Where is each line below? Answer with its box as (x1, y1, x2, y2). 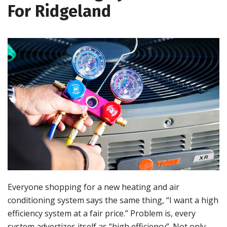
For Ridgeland (8, 2, 111, 21)
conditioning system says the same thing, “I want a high (8, 195, 218, 206)
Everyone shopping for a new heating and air (8, 181, 179, 193)
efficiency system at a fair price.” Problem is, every (8, 208, 196, 219)
